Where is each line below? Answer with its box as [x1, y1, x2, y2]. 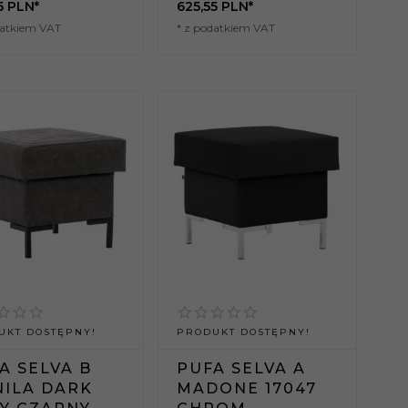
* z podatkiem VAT [176, 21, 275, 36]
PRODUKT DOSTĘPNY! [176, 326, 311, 339]
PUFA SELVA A [176, 360, 306, 378]
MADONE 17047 [176, 380, 317, 398]
